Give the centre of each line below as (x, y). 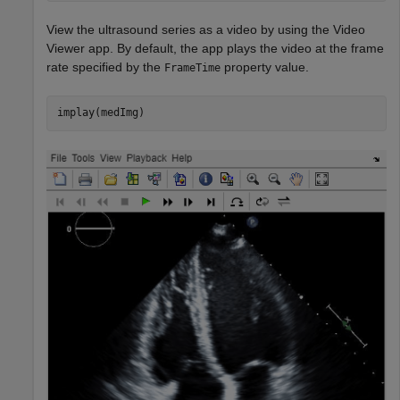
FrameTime (192, 67)
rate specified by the (105, 67)
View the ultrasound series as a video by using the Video (206, 29)
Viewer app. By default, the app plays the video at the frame (215, 48)
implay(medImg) (100, 112)
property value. (265, 67)
